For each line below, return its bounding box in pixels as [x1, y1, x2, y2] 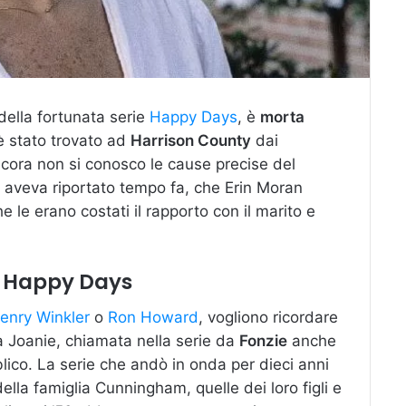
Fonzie [239, 332, 287, 351]
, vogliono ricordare [198, 308, 338, 327]
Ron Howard [108, 308, 198, 327]
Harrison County [130, 130, 251, 150]
